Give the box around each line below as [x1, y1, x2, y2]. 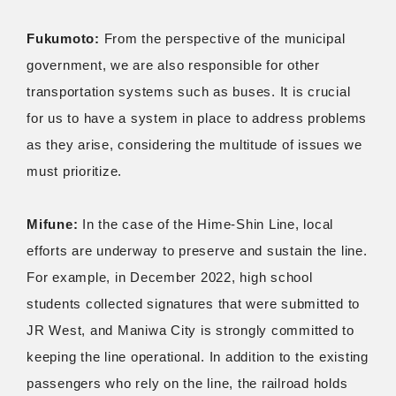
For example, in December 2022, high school [27, 269, 313, 285]
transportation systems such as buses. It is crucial [27, 83, 351, 99]
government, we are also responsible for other [27, 57, 320, 72]
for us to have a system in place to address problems [27, 110, 367, 126]
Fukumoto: [27, 30, 100, 46]
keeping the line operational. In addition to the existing [27, 348, 369, 364]
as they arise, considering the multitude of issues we [27, 136, 362, 152]
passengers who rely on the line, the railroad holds [27, 375, 348, 391]
